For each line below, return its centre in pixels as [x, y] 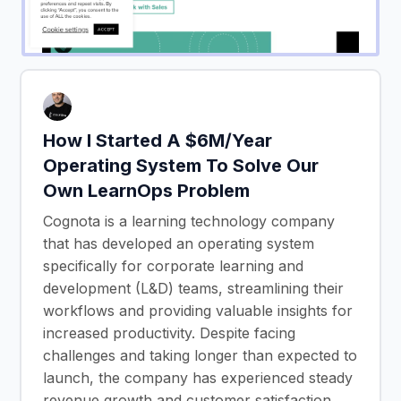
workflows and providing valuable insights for [198, 310]
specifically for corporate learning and [173, 265]
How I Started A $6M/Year [158, 140]
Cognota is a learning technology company [189, 221]
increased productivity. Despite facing [169, 333]
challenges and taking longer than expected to [200, 355]
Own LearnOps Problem [146, 190]
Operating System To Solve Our [181, 165]
